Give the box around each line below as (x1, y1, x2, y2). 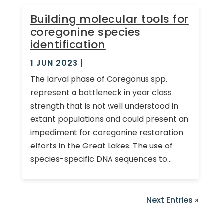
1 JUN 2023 (30, 57, 78, 69)
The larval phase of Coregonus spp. (30, 73, 167, 85)
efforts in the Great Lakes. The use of (30, 140, 173, 151)
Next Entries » (147, 194, 199, 206)
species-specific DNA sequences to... (30, 153, 172, 165)
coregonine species (30, 24, 141, 39)
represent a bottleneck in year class (30, 86, 172, 98)
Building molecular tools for (30, 11, 189, 27)
